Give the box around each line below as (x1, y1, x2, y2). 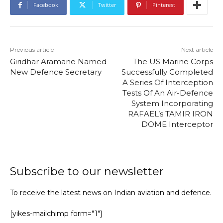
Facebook (33, 1, 58, 9)
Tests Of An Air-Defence (122, 88, 213, 98)
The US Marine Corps (132, 57, 213, 67)
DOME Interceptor (141, 119, 213, 129)
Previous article (10, 46, 54, 54)
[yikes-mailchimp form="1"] (10, 209, 103, 219)
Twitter (98, 1, 116, 9)
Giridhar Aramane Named (10, 57, 107, 67)
